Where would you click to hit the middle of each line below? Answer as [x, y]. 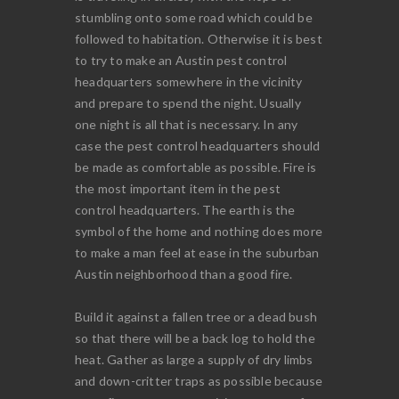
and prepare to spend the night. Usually [188, 102]
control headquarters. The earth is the [185, 209]
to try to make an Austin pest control [181, 60]
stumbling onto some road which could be [194, 17]
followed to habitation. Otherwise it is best [199, 38]
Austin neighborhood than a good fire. [184, 273]
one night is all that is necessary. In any [187, 124]
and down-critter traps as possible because [199, 380]
